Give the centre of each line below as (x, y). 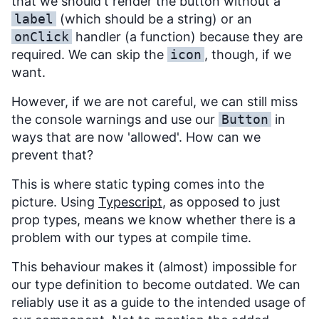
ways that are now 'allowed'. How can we (136, 137)
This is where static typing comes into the (138, 184)
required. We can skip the (89, 55)
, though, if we (248, 55)
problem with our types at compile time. (131, 238)
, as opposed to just (221, 202)
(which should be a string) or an (154, 19)
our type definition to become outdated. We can (156, 285)
